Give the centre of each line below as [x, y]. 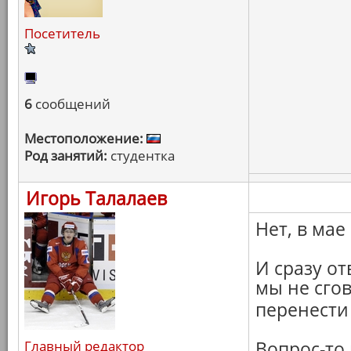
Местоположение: [84, 138]
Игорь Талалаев [96, 198]
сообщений [71, 104]
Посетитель [62, 33]
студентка [141, 156]
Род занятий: [66, 156]
